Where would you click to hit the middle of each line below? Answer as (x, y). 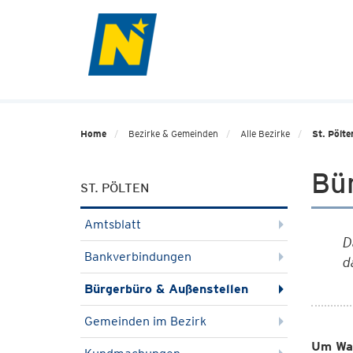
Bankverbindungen (138, 256)
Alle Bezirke (265, 134)
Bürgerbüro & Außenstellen (166, 289)
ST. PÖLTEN (115, 188)
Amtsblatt (113, 224)
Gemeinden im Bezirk (145, 321)
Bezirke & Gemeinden (173, 134)
